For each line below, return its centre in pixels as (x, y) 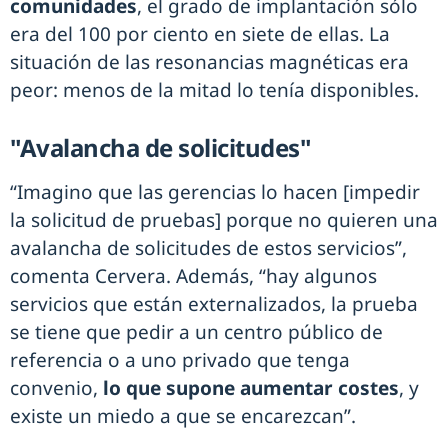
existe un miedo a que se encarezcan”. (183, 416)
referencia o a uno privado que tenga (180, 360)
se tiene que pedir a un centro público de (196, 332)
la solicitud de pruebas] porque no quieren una (224, 220)
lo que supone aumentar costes (248, 388)
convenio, (54, 388)
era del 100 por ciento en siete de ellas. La (200, 34)
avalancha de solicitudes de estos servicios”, (208, 248)
